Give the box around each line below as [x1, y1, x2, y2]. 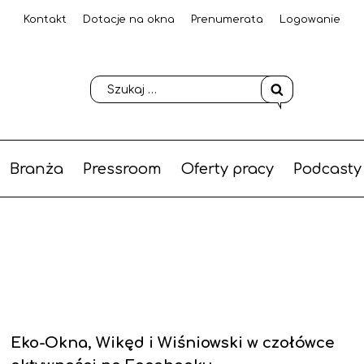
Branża [9, 161, 63, 177]
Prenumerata [191, 14, 263, 25]
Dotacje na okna [83, 14, 175, 25]
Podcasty [292, 161, 362, 177]
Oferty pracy [180, 161, 274, 177]
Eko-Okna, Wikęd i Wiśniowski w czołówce [11, 334, 335, 351]
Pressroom [82, 161, 162, 177]
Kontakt [24, 14, 67, 25]
